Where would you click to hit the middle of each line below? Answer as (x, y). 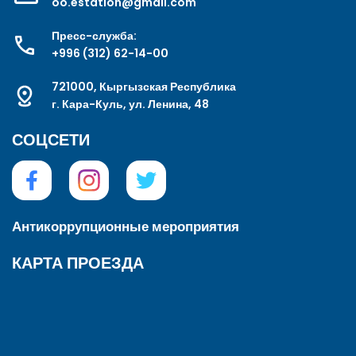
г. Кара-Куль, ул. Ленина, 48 (130, 104)
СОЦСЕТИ (51, 139)
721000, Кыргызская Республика (144, 86)
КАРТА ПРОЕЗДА (78, 263)
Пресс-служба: (94, 35)
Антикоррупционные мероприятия (126, 226)
